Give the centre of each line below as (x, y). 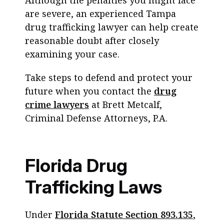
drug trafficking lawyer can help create (112, 27)
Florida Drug (76, 165)
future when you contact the (89, 91)
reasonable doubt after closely (92, 40)
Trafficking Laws (93, 187)
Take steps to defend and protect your (109, 77)
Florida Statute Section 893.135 (124, 214)
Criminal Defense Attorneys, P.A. (96, 118)
